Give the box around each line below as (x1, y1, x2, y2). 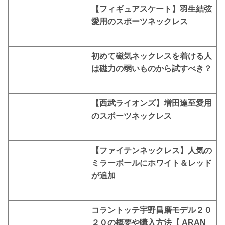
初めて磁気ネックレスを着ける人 (91, 51, 212, 60)
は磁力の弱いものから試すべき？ (91, 64, 212, 73)
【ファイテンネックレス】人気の (91, 146, 212, 155)
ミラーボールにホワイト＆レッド (91, 159, 212, 168)
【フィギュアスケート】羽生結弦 (91, 4, 212, 13)
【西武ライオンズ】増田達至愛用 (91, 99, 212, 108)
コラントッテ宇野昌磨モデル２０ (91, 206, 212, 215)
